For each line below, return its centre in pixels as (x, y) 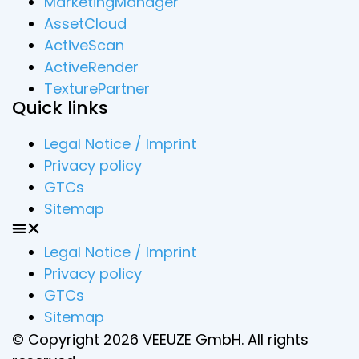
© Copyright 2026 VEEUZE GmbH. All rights (160, 340)
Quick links (60, 108)
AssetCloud (85, 24)
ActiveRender (91, 67)
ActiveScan (84, 46)
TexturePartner (97, 89)
